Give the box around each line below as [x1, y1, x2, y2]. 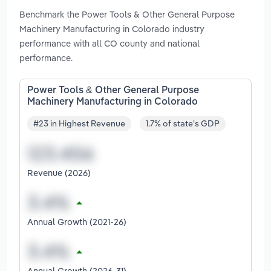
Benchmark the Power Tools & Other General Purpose [19, 8, 235, 20]
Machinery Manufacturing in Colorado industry [19, 22, 204, 34]
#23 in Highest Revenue [33, 118, 125, 129]
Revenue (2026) [27, 167, 91, 179]
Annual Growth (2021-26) [27, 216, 126, 228]
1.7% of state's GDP [146, 118, 220, 129]
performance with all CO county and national [19, 37, 200, 49]
